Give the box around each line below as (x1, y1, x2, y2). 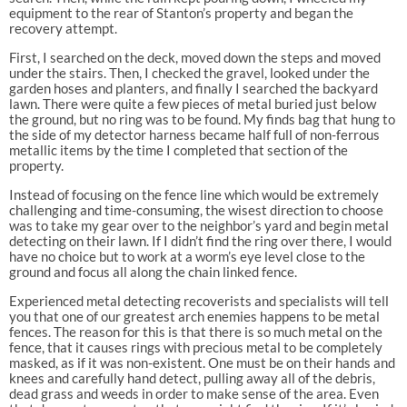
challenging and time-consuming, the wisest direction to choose (8, 201, 383, 218)
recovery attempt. (8, 19, 117, 36)
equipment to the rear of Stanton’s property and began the (8, 4, 353, 21)
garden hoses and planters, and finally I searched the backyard (8, 79, 378, 96)
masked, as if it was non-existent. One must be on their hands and (8, 353, 395, 371)
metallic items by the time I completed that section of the (8, 141, 348, 158)
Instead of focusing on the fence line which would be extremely (8, 185, 379, 203)
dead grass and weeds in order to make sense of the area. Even (8, 384, 379, 402)
